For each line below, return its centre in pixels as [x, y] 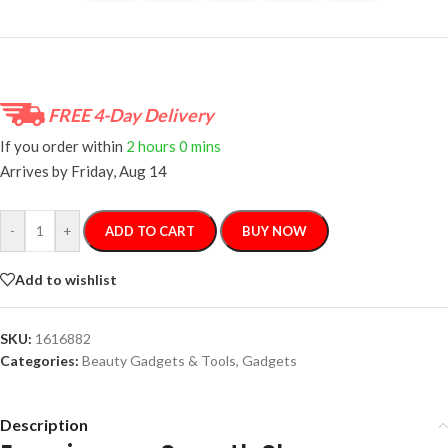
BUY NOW [274, 231]
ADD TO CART [150, 231]
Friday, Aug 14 [119, 171]
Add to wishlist [66, 279]
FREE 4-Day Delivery [131, 114]
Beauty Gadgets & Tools [159, 361]
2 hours [151, 145]
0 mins [200, 145]
